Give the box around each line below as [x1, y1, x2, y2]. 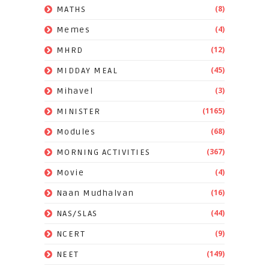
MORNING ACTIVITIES [56, 147, 151, 157]
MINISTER [56, 106, 101, 116]
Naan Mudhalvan [56, 187, 134, 198]
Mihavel [56, 85, 94, 96]
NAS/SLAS [56, 208, 98, 219]
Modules [56, 126, 96, 137]
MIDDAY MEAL [56, 65, 118, 76]
